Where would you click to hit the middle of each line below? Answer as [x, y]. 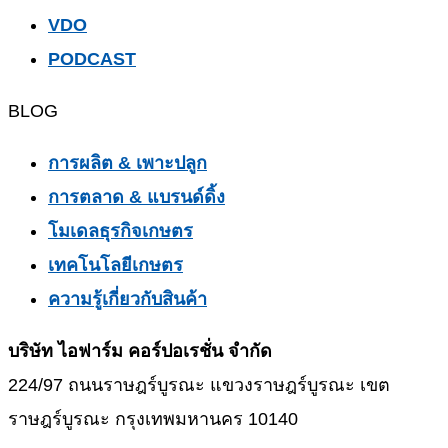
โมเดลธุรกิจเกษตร [120, 231]
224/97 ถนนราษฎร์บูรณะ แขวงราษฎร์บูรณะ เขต [199, 385]
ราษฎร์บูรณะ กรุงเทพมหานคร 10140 [153, 419]
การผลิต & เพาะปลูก [127, 163]
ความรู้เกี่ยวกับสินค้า [127, 299]
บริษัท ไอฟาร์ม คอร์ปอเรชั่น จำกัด [140, 351]
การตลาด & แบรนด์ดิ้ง [136, 197]
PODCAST [92, 59]
